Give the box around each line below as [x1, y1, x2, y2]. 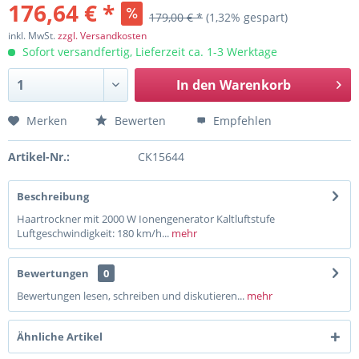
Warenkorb [219, 76, 291, 94]
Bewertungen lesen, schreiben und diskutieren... [17, 288, 244, 303]
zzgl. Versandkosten [58, 29, 147, 42]
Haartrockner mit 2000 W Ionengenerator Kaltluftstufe [17, 212, 275, 226]
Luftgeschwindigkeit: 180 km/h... [17, 226, 169, 240]
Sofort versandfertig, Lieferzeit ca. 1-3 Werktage [19, 44, 277, 59]
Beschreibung [17, 189, 89, 204]
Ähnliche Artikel [17, 329, 103, 344]
